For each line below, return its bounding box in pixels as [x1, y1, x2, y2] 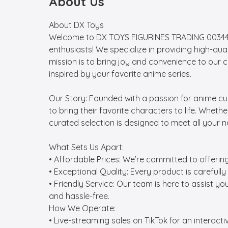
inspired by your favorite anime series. [49, 69, 191, 79]
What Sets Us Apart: [49, 142, 124, 152]
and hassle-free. [49, 191, 109, 201]
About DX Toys [49, 20, 104, 30]
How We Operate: [49, 203, 116, 213]
